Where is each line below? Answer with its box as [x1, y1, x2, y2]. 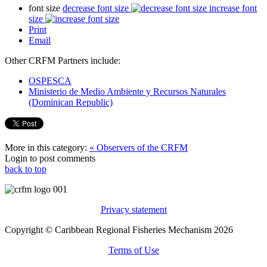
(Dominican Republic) [29, 97, 113, 107]
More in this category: [5, 142, 87, 153]
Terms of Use [108, 244, 159, 255]
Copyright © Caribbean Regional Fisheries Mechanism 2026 [5, 224, 233, 235]
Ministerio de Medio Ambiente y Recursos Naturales [29, 86, 226, 97]
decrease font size [63, 2, 129, 13]
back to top [5, 163, 46, 174]
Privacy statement [100, 204, 167, 215]
